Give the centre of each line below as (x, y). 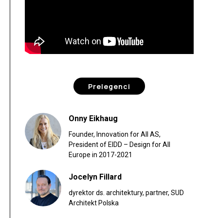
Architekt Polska (94, 203)
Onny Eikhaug (93, 119)
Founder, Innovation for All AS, (115, 135)
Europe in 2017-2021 (100, 155)
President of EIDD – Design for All (119, 145)
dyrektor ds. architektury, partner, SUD (126, 192)
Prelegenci (109, 86)
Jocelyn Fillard (95, 177)
